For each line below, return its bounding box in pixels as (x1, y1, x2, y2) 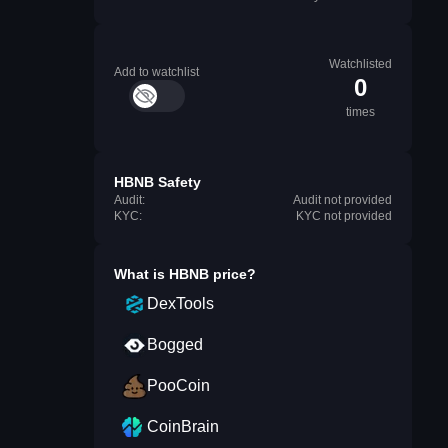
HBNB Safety (114, 174, 201, 190)
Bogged (147, 336, 203, 353)
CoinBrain (147, 418, 219, 435)
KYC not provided (296, 209, 392, 223)
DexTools (147, 295, 214, 312)
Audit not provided (293, 193, 392, 207)
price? (209, 266, 256, 282)
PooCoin (147, 377, 210, 394)
